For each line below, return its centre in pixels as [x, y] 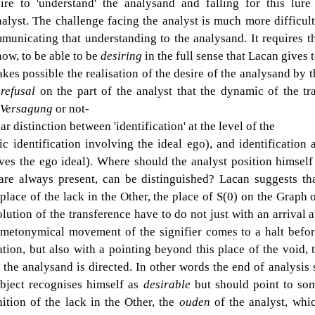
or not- [72, 108]
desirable [169, 284]
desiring [123, 56]
